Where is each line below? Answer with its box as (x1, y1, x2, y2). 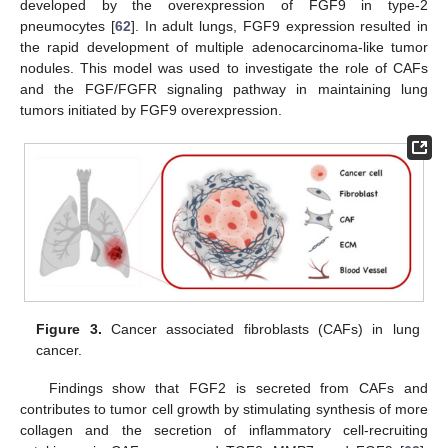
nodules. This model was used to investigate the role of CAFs (20, 60, 428, 77)
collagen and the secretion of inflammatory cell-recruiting (20, 422, 428, 439)
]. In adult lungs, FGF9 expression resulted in (130, 18, 428, 35)
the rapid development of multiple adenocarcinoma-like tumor (20, 39, 428, 56)
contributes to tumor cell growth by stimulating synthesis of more (20, 401, 428, 418)
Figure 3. (36, 320, 102, 337)
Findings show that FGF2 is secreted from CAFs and (48, 380, 428, 397)
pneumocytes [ (20, 18, 115, 35)
